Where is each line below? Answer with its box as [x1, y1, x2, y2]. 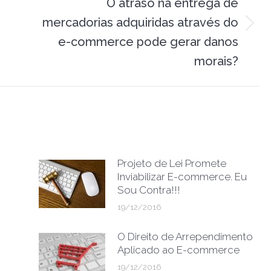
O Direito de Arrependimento [117, 230, 253, 243]
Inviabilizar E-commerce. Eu [117, 171, 247, 183]
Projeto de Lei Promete [117, 157, 226, 169]
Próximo [41, 22, 80, 35]
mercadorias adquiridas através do [42, 15, 238, 30]
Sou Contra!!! [117, 184, 180, 196]
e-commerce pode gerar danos [58, 34, 238, 49]
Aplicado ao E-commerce [117, 244, 240, 256]
